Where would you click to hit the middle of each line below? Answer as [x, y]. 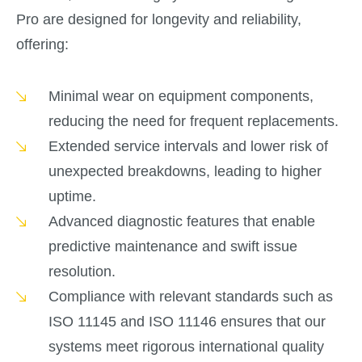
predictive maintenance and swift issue [173, 247]
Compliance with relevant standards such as [190, 297]
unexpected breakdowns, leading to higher [185, 172]
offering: [42, 44]
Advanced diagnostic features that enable [181, 222]
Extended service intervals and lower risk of [188, 147]
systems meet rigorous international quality [186, 347]
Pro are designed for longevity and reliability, [159, 19]
